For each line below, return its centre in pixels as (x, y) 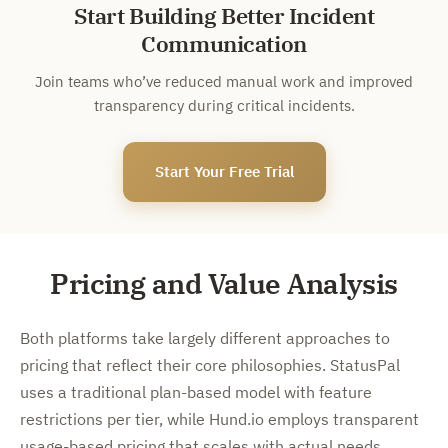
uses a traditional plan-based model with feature (196, 392)
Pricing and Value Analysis (224, 283)
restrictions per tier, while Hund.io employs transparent (219, 419)
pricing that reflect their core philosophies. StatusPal (210, 365)
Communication (224, 43)
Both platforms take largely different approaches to (205, 338)
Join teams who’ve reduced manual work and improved (224, 81)
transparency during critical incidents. (224, 105)
